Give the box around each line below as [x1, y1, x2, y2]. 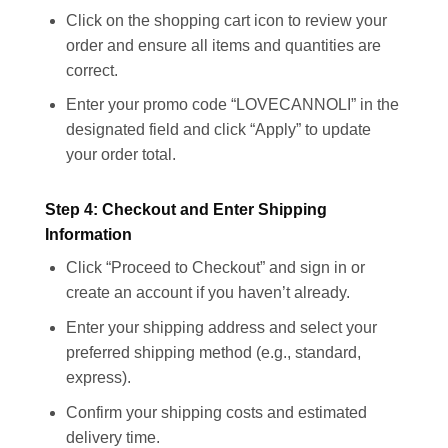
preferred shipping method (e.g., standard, [65, 344, 361, 362]
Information [45, 226, 132, 244]
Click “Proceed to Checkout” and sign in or [65, 259, 365, 277]
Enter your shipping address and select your [65, 319, 377, 337]
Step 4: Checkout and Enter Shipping [45, 201, 327, 219]
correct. [65, 61, 118, 79]
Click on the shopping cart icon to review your [65, 11, 387, 29]
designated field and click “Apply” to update [65, 121, 371, 139]
